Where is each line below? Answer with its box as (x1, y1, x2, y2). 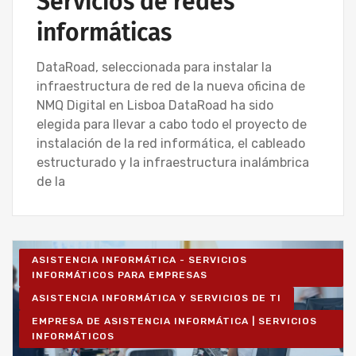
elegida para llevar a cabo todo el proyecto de (37, 116, 307, 132)
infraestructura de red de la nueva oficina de (37, 78, 305, 94)
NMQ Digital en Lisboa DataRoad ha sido (37, 97, 273, 113)
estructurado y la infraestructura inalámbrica (37, 154, 309, 170)
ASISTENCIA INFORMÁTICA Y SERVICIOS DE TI (32, 292, 281, 304)
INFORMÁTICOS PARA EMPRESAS (32, 269, 207, 281)
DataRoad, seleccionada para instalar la (37, 59, 272, 75)
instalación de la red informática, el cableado (37, 135, 305, 151)
